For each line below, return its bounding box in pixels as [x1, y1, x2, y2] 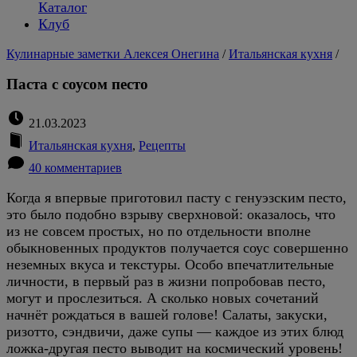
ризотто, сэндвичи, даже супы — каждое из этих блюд [6, 324, 343, 339]
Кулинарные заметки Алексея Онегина [6, 46, 219, 61]
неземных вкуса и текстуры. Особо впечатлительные [6, 257, 334, 273]
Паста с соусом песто [6, 76, 148, 93]
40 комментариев [29, 161, 122, 175]
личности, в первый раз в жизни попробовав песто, [6, 273, 326, 289]
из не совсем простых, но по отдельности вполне [6, 223, 311, 239]
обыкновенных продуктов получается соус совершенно [6, 240, 348, 256]
